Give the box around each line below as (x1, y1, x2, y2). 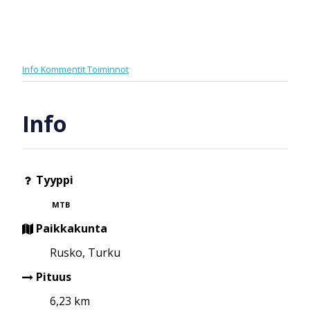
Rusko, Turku (50, 244, 120, 260)
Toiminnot (87, 62, 129, 75)
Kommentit (41, 62, 87, 75)
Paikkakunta (33, 220, 107, 236)
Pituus (33, 268, 71, 284)
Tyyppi (33, 172, 73, 188)
